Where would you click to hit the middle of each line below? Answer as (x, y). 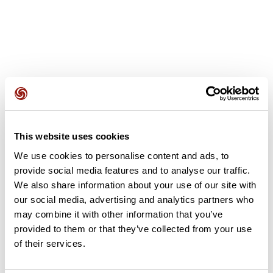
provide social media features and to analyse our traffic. (132, 170)
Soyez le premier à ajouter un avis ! (136, 146)
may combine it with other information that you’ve (119, 214)
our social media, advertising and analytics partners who (134, 199)
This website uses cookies (72, 136)
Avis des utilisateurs (55, 106)
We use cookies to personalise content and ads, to (122, 155)
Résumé (27, 256)
